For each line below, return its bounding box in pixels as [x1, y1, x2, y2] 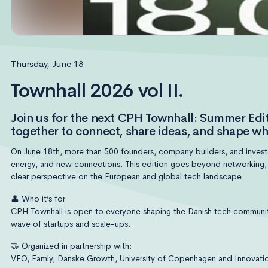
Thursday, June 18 [11, 58, 83, 69]
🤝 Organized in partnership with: [11, 240, 132, 251]
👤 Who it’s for [11, 193, 65, 204]
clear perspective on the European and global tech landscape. [11, 171, 244, 182]
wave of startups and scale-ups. [11, 218, 130, 229]
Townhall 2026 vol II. [11, 78, 184, 103]
